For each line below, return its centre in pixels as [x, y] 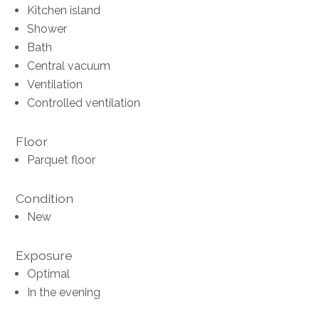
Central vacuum [69, 66]
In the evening [64, 292]
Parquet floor [62, 159]
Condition [45, 198]
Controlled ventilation [84, 103]
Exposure [45, 255]
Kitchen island [64, 10]
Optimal [49, 273]
